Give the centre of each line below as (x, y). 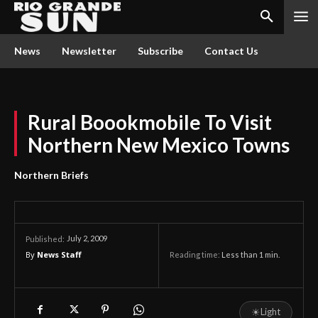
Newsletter (89, 51)
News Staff (59, 254)
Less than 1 (242, 255)
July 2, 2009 (87, 238)
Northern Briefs (51, 175)
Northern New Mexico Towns (159, 145)
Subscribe (160, 51)
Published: (45, 239)
